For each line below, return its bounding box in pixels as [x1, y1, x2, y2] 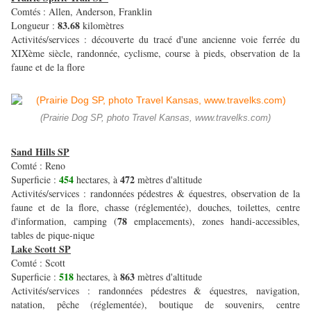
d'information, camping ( [11, 215, 117, 228]
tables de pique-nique [11, 228, 94, 242]
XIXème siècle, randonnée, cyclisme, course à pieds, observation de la [11, 47, 300, 60]
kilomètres [83, 19, 124, 33]
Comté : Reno [11, 159, 69, 173]
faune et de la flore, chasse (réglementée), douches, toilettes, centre [11, 201, 300, 215]
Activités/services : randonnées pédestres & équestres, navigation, [11, 284, 300, 298]
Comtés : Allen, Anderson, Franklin [11, 5, 152, 19]
